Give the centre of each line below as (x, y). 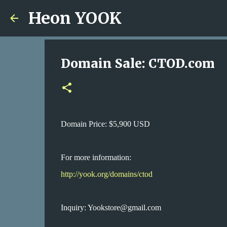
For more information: (96, 157)
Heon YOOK (75, 18)
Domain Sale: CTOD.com (138, 64)
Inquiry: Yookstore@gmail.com (111, 207)
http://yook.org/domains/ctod (106, 174)
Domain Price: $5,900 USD (105, 124)
